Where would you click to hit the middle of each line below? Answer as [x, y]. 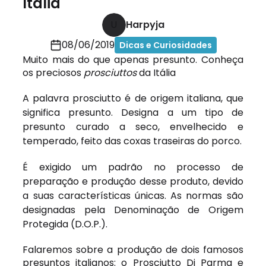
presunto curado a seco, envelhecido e [133, 127]
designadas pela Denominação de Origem [133, 210]
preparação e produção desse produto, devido [133, 182]
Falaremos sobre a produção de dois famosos [133, 250]
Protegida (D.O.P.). [65, 224]
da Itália [158, 73]
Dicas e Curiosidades [165, 45]
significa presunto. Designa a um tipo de [133, 113]
